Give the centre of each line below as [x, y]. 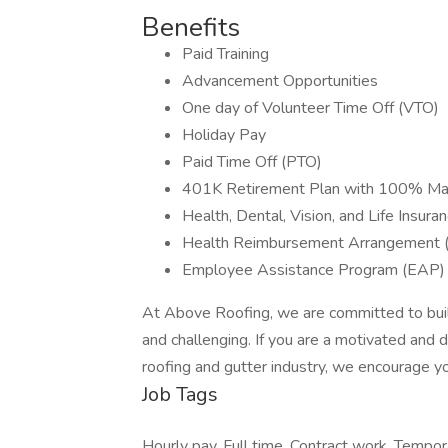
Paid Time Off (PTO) [252, 162]
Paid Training [225, 54]
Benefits [191, 27]
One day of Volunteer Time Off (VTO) [310, 108]
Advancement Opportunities [280, 81]
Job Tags [180, 394]
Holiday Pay [224, 135]
